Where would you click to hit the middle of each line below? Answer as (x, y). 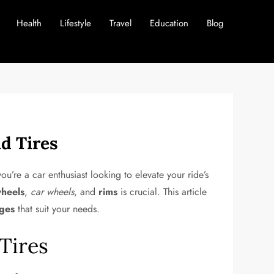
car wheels (53, 192)
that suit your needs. (57, 209)
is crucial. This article (162, 192)
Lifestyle (75, 23)
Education (169, 23)
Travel (120, 23)
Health (29, 23)
